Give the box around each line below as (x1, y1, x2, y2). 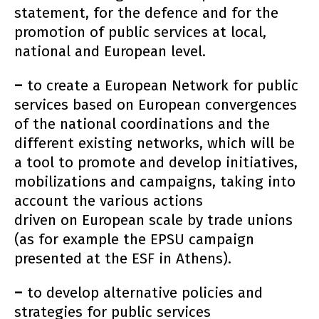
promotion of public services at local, (14, 23, 266, 41)
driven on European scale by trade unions (14, 211, 293, 229)
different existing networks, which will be (14, 134, 295, 152)
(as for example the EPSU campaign (14, 230, 254, 249)
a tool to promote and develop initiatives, (14, 153, 298, 172)
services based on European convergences (14, 95, 297, 114)
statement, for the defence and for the (14, 4, 278, 22)
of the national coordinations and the (14, 115, 270, 133)
